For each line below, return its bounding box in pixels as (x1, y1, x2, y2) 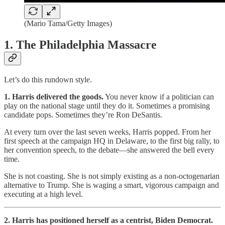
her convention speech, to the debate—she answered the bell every (4, 145, 214, 154)
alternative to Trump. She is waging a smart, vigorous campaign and (4, 180, 219, 189)
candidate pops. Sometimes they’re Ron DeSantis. (4, 110, 162, 119)
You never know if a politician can (103, 92, 214, 101)
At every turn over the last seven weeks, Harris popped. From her (4, 127, 211, 136)
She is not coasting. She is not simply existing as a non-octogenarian (4, 171, 219, 180)
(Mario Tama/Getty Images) (24, 19, 112, 28)
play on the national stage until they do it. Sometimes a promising (4, 101, 210, 110)
